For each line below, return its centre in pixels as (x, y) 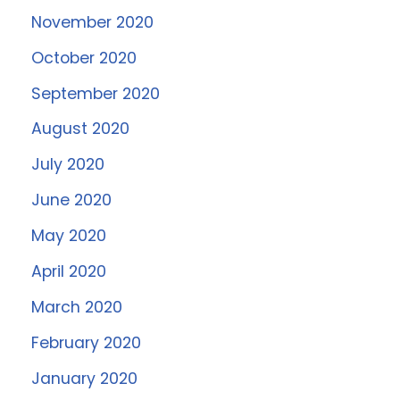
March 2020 (77, 307)
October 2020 (84, 58)
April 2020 (69, 271)
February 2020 (86, 342)
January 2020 (84, 378)
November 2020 (92, 22)
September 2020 (96, 93)
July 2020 (68, 165)
